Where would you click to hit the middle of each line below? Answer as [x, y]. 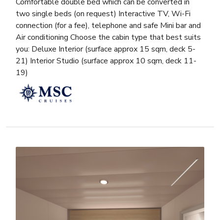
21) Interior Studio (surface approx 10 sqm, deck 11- [106, 61]
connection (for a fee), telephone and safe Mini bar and [108, 25]
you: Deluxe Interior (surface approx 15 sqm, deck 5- [106, 49]
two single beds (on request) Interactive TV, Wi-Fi [103, 14]
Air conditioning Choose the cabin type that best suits [108, 37]
